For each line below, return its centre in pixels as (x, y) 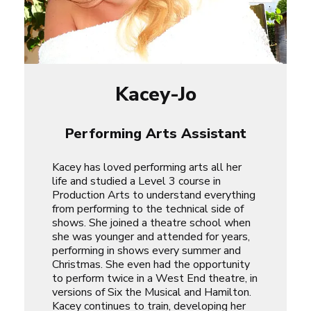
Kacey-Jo (155, 94)
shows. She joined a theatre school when (151, 222)
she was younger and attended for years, (151, 236)
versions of (80, 292)
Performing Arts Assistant (155, 133)
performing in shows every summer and (146, 250)
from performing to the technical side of (148, 209)
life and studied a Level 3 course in (136, 181)
